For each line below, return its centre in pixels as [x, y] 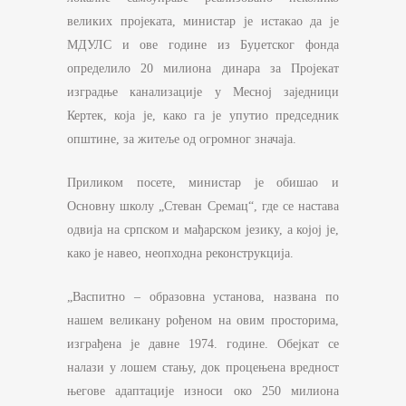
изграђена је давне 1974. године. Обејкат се [203, 344]
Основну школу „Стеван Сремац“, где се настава [203, 207]
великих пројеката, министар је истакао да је [203, 22]
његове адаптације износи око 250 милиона [203, 391]
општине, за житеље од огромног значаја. [182, 140]
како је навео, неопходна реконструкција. [180, 254]
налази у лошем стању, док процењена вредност [203, 368]
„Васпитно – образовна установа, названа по [203, 297]
